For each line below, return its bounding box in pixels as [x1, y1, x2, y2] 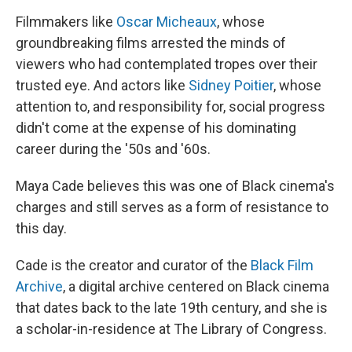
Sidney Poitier [189, 77, 273, 94]
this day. [16, 220, 67, 237]
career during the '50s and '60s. [16, 141, 211, 158]
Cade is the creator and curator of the [16, 257, 251, 274]
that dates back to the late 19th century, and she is [16, 299, 328, 317]
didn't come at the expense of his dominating [16, 119, 296, 137]
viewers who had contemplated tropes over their [16, 56, 317, 73]
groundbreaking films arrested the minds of [16, 35, 286, 52]
